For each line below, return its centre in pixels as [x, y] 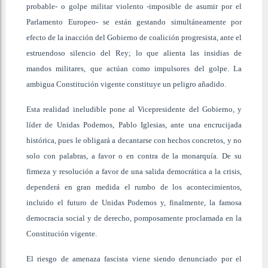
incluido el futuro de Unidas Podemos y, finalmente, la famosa [134, 202]
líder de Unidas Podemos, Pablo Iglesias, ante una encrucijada [134, 124]
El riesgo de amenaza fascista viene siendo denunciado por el [134, 258]
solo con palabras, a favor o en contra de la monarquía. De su [134, 156]
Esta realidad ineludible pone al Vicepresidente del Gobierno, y [134, 109]
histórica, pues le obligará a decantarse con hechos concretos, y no [134, 140]
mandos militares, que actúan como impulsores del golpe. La [134, 68]
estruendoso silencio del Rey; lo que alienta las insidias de [134, 53]
